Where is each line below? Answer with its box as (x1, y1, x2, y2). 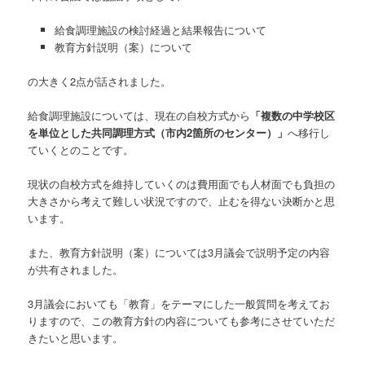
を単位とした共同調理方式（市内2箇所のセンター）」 (28, 124, 288, 140)
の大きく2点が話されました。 (28, 73, 172, 89)
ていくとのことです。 (28, 141, 134, 157)
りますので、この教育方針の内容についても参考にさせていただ (28, 313, 336, 329)
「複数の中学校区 (250, 107, 336, 123)
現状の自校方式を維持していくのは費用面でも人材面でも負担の (28, 176, 336, 191)
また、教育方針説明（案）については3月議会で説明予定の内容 (28, 244, 331, 261)
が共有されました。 (28, 262, 124, 278)
